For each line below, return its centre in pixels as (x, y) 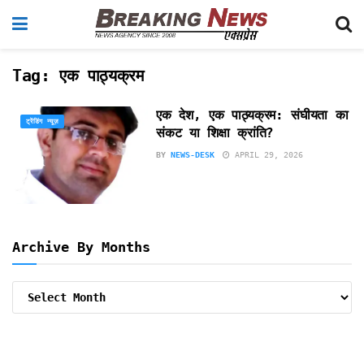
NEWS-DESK (193, 155)
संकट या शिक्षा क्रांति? (215, 133)
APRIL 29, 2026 (267, 155)
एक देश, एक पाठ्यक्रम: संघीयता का (252, 115)
